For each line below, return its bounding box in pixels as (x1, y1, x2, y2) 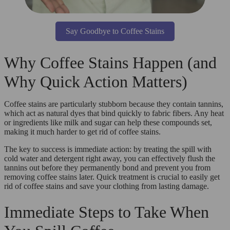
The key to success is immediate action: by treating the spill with (4, 144, 212, 154)
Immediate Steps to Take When (4, 202, 209, 221)
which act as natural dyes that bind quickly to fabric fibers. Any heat (4, 108, 224, 118)
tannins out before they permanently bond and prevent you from (4, 163, 210, 172)
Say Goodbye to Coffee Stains (66, 27, 164, 36)
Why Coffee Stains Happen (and (4, 53, 217, 72)
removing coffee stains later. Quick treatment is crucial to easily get (4, 172, 220, 181)
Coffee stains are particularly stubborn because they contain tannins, (4, 99, 223, 108)
